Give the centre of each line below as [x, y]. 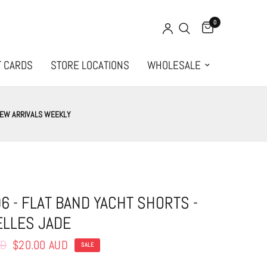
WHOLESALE [174, 66]
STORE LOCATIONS [90, 66]
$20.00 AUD [40, 245]
